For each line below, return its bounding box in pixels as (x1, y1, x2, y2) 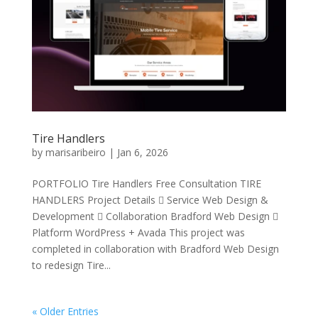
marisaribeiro (45, 146, 106, 160)
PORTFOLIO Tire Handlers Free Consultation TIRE (31, 177, 261, 191)
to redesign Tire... (31, 258, 111, 273)
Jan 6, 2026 (116, 146, 168, 160)
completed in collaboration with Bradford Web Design (31, 242, 279, 256)
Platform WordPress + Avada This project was (31, 226, 245, 240)
